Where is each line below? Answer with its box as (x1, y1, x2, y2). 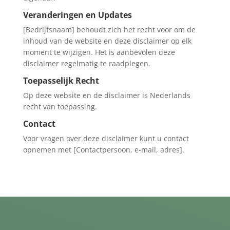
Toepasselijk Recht (23, 74, 99, 86)
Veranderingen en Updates (23, 9, 132, 21)
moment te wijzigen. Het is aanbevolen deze (23, 47, 175, 57)
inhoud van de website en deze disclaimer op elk (23, 35, 191, 46)
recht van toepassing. (23, 101, 97, 111)
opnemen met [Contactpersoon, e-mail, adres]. (23, 144, 184, 155)
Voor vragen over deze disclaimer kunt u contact (23, 133, 189, 143)
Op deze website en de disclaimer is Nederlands (23, 90, 190, 100)
